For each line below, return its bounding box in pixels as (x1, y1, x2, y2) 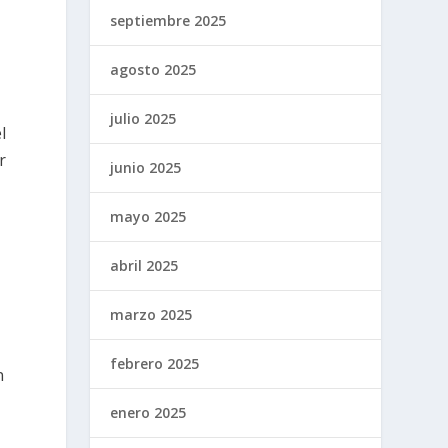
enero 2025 (110, 402, 187, 422)
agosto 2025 (110, 59, 197, 79)
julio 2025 (110, 108, 177, 128)
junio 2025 (110, 157, 182, 177)
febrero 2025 (110, 353, 200, 373)
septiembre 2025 (110, 10, 227, 30)
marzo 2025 (110, 304, 193, 324)
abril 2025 (110, 255, 179, 275)
